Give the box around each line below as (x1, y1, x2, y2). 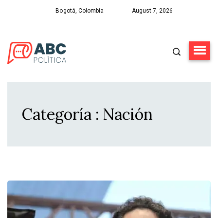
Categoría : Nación (22, 104, 153, 124)
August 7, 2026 (132, 7, 173, 14)
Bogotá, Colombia (55, 7, 104, 14)
